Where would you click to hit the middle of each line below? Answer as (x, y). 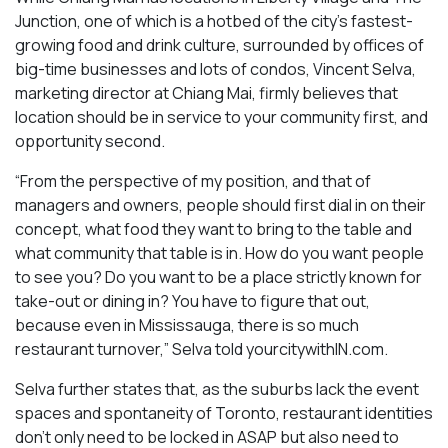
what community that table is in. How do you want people (219, 252)
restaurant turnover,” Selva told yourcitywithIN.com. (201, 348)
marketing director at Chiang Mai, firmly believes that (206, 92)
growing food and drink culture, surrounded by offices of (219, 44)
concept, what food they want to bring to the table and (213, 228)
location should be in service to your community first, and (221, 116)
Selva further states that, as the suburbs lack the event (217, 388)
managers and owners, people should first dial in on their (220, 204)
